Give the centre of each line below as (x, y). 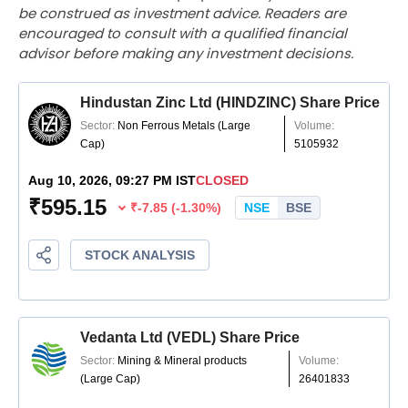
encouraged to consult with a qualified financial (183, 33)
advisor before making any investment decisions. (186, 53)
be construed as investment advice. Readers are (182, 13)
